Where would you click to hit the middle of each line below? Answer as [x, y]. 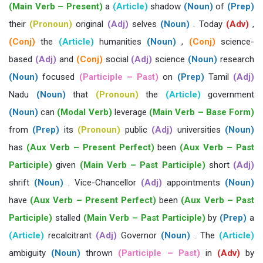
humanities [120, 42]
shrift [21, 183]
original [90, 24]
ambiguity [30, 253]
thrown [100, 253]
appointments [193, 183]
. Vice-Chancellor [102, 183]
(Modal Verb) [85, 112]
